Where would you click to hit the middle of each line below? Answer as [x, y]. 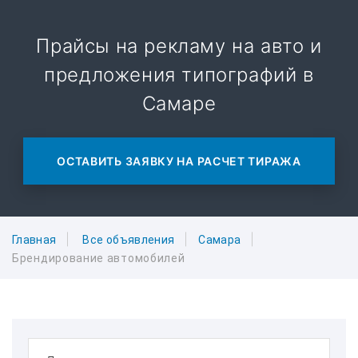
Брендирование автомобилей [99, 259]
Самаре [179, 103]
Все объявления [129, 239]
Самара [220, 239]
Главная [34, 239]
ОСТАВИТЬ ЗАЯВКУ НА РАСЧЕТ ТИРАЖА [179, 161]
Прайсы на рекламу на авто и [179, 46]
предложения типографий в [179, 75]
